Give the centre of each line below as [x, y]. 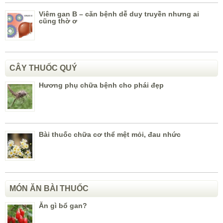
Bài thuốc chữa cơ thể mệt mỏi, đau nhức [110, 135]
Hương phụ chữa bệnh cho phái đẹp [101, 85]
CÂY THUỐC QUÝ [43, 68]
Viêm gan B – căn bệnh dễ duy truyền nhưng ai [119, 14]
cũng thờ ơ [58, 21]
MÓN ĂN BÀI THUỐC [49, 189]
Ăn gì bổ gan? [63, 206]
